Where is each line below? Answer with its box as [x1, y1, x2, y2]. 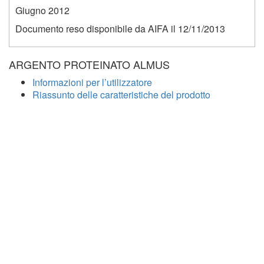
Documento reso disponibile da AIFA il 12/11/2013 [15, 21, 225, 35]
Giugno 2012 [15, 3, 70, 17]
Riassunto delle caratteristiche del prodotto [32, 87, 210, 101]
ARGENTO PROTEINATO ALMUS [9, 56, 170, 72]
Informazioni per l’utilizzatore [32, 75, 152, 89]
